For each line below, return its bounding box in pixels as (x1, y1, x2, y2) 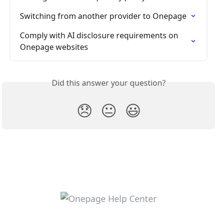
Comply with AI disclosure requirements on (20, 30, 180, 41)
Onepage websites (20, 42, 88, 53)
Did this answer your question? (51, 77, 166, 89)
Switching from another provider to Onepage (20, 11, 186, 22)
